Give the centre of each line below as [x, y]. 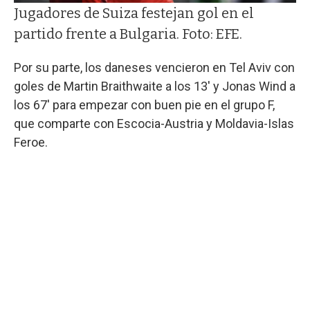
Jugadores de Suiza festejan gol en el [134, 13]
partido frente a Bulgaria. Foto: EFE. [128, 34]
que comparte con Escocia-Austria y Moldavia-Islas [154, 123]
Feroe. [31, 142]
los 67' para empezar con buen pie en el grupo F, [144, 104]
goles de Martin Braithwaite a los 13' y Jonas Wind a [155, 86]
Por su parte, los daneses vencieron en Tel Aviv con [154, 67]
